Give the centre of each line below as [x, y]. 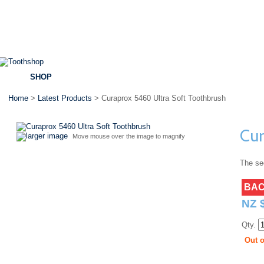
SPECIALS [148, 77]
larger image [47, 136]
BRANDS [91, 77]
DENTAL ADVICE [221, 77]
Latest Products [65, 98]
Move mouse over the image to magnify [129, 136]
